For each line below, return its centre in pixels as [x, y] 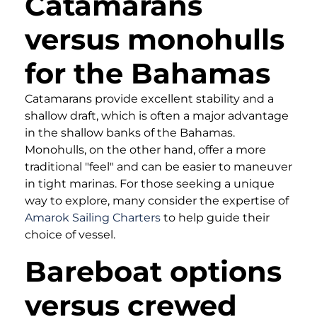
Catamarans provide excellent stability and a [149, 98]
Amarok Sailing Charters [93, 217]
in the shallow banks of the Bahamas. [130, 132]
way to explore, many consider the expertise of [157, 200]
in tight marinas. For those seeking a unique [150, 183]
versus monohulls [155, 39]
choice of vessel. [70, 234]
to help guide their [215, 217]
